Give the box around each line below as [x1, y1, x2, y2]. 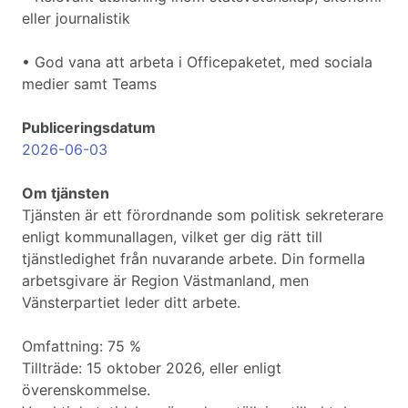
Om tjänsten [22, 184, 109, 203]
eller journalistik [22, 9, 130, 28]
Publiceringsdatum [22, 118, 156, 138]
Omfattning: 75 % [22, 337, 141, 356]
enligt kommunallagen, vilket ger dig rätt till [22, 228, 322, 247]
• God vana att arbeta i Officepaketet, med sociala [22, 53, 372, 72]
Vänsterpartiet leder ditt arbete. [22, 293, 240, 312]
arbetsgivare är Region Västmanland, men [22, 271, 309, 291]
